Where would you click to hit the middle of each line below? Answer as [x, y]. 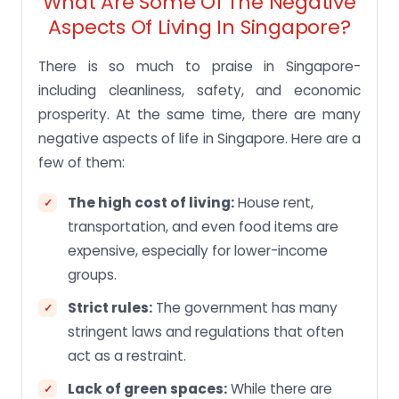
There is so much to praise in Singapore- [199, 67]
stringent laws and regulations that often [206, 332]
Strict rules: [110, 308]
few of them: [81, 163]
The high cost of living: [151, 203]
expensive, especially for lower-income [198, 251]
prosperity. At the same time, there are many [199, 115]
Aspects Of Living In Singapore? [199, 28]
